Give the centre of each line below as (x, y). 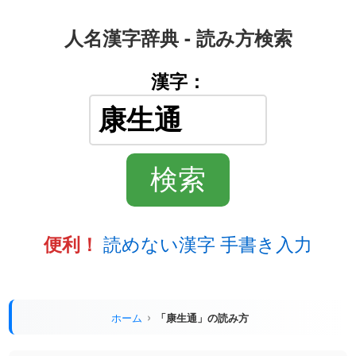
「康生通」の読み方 (202, 317)
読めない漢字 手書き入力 (208, 244)
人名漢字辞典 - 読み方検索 (178, 37)
